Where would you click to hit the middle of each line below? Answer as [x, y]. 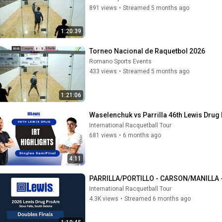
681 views [103, 135]
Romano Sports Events [120, 61]
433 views [103, 71]
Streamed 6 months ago [158, 199]
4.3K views [104, 199]
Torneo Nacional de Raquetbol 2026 [147, 51]
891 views [103, 8]
